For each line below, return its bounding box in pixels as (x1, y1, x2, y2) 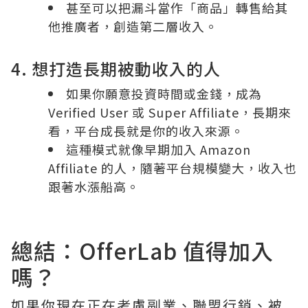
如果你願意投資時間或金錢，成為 (66, 84, 262, 102)
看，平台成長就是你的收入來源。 (48, 121, 244, 140)
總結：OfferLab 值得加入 (11, 234, 274, 266)
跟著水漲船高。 (48, 177, 140, 195)
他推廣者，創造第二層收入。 (48, 16, 218, 35)
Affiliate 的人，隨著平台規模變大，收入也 (48, 158, 297, 177)
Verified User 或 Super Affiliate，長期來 (48, 102, 291, 121)
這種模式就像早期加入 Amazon (66, 140, 251, 158)
